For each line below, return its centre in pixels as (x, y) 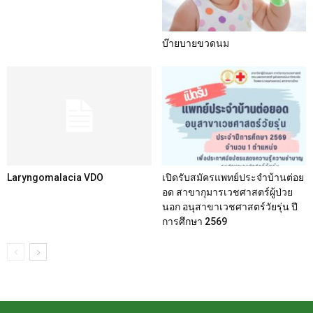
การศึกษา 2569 (194, 221)
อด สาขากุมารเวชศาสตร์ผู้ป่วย (227, 192)
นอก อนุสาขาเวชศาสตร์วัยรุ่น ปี (230, 206)
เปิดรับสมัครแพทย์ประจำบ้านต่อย (233, 177)
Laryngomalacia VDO (55, 177)
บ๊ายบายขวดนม (195, 43)
